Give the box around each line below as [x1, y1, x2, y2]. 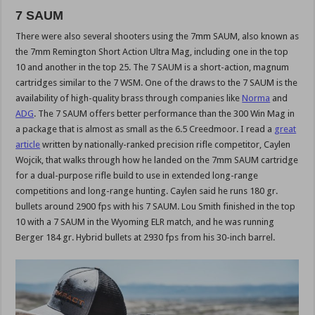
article [15, 139, 41, 150]
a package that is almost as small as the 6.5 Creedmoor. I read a [15, 124, 275, 135]
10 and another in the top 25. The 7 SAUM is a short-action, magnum [15, 62, 290, 73]
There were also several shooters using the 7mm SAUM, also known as [15, 31, 300, 42]
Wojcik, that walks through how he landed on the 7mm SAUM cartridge [15, 155, 299, 166]
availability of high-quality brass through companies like [15, 93, 243, 104]
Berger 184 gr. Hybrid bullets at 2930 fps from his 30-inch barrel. [15, 232, 276, 243]
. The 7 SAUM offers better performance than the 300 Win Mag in [34, 108, 295, 120]
